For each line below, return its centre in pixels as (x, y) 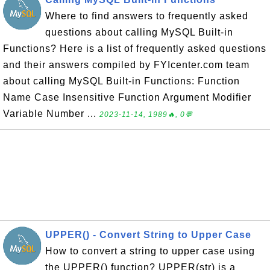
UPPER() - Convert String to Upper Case (148, 235)
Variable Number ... (51, 114)
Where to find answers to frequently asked (147, 16)
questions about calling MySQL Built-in (139, 32)
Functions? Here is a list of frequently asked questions (135, 49)
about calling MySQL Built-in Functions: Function (121, 81)
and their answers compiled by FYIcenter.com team (126, 65)
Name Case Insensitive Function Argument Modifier (127, 97)
